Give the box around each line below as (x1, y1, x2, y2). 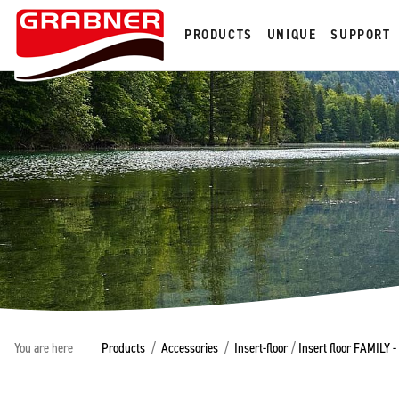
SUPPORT (330, 25, 391, 44)
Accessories (161, 338, 218, 357)
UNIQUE (266, 25, 317, 44)
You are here (14, 338, 73, 357)
